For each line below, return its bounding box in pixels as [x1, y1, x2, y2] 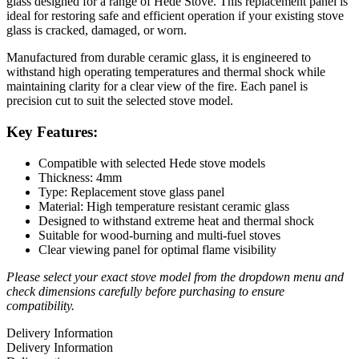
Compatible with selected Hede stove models [38, 155, 265, 170]
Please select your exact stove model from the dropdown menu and [6, 269, 344, 284]
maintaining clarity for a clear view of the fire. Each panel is [6, 79, 308, 94]
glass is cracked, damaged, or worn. [6, 23, 187, 38]
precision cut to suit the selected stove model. [6, 94, 233, 108]
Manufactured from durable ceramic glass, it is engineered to [6, 50, 311, 65]
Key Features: [6, 123, 98, 140]
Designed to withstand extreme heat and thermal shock [38, 213, 314, 228]
